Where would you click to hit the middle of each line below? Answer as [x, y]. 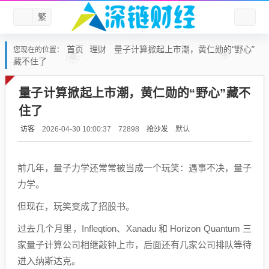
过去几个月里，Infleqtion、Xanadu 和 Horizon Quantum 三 [134, 228]
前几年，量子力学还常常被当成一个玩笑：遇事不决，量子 [134, 168]
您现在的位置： [38, 50]
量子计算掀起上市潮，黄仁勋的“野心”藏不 [134, 93]
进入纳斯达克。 [49, 261]
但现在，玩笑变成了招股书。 [76, 206]
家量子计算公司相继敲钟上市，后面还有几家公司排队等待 [134, 245]
